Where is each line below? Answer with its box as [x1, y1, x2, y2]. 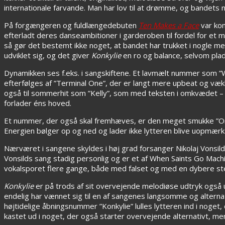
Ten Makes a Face [139, 20, 199, 30]
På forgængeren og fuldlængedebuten [4, 20, 139, 30]
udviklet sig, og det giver [4, 50, 91, 60]
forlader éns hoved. [4, 97, 71, 108]
